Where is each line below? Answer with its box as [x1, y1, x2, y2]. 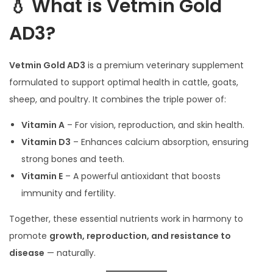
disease [9, 247, 44, 260]
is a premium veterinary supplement [85, 59, 244, 72]
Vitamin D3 [21, 136, 71, 149]
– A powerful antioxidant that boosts [63, 170, 221, 183]
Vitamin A [21, 119, 65, 132]
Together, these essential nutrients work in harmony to [9, 213, 243, 225]
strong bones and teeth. [21, 153, 124, 166]
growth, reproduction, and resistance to [49, 230, 231, 243]
